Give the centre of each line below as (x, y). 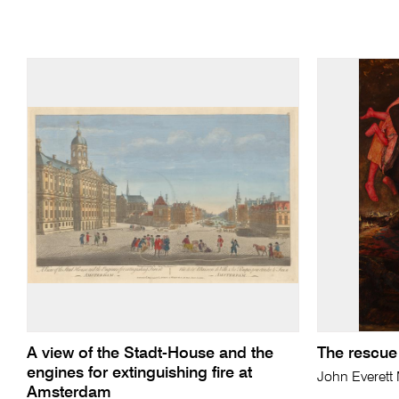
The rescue (357, 354)
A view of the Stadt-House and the (150, 354)
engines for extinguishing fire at (139, 374)
